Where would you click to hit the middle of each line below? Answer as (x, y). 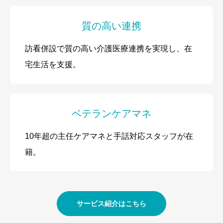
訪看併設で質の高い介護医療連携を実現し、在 (109, 49)
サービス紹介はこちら (111, 203)
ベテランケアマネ (111, 113)
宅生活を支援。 (53, 64)
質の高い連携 (111, 26)
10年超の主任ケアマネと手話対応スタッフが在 (109, 136)
